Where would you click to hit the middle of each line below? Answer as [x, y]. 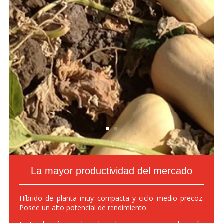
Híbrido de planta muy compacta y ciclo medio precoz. [111, 198]
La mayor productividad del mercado [111, 170]
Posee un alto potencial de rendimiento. [83, 207]
